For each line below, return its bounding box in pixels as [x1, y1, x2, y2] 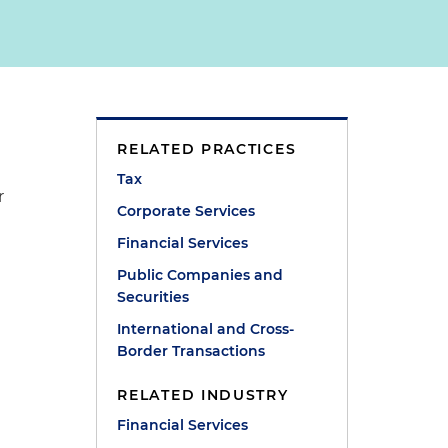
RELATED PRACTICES [117, 140, 297, 158]
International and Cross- [117, 320, 295, 338]
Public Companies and [117, 266, 284, 284]
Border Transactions [117, 342, 266, 360]
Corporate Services [117, 202, 256, 220]
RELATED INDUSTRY [117, 386, 289, 404]
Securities [117, 288, 190, 306]
